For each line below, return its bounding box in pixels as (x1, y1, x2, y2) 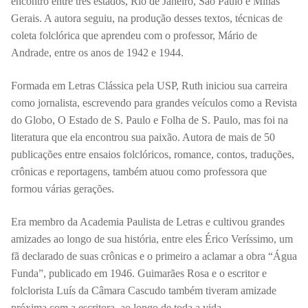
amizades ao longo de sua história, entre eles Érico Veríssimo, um (11, 232, 293, 245)
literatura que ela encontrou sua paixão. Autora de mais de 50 (11, 131, 275, 144)
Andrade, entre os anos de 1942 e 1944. (11, 47, 184, 59)
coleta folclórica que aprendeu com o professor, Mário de (11, 30, 257, 42)
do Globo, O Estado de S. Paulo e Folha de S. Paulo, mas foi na (11, 114, 288, 126)
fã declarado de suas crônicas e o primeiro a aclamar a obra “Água (11, 250, 297, 262)
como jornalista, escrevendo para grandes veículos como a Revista (11, 97, 297, 109)
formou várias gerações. (11, 183, 114, 195)
